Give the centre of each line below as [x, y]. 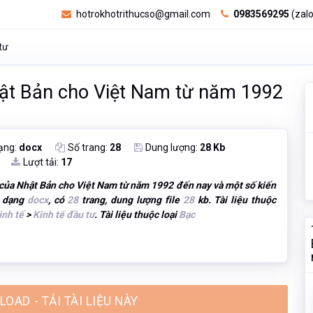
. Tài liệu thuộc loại [137, 215]
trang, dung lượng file [131, 200]
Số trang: [89, 148]
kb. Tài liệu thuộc [235, 200]
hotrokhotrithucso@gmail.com [142, 14]
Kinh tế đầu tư [64, 215]
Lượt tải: [42, 162]
